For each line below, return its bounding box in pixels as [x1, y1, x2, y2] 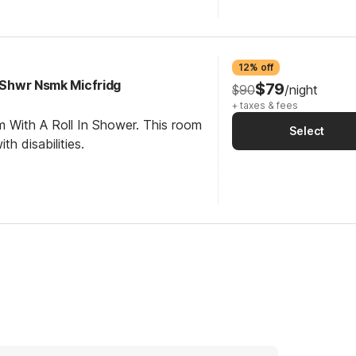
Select [289, 124, 324, 137]
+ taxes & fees [232, 99, 298, 111]
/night [284, 82, 318, 98]
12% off [238, 61, 273, 73]
